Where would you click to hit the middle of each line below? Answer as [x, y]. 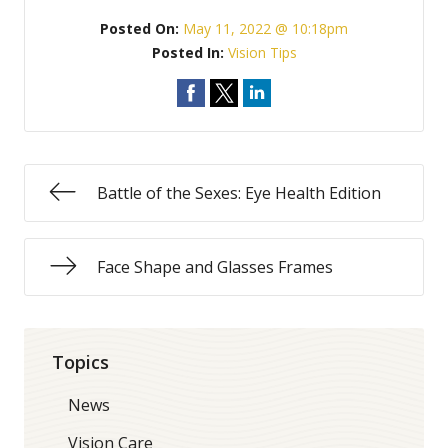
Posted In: [189, 52]
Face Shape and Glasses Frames [215, 267]
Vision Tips [262, 52]
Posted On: [141, 28]
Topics [80, 361]
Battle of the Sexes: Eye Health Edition [239, 193]
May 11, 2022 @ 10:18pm [265, 28]
